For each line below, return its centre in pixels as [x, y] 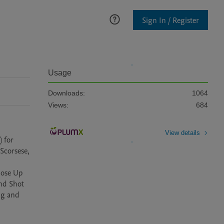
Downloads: [66, 93]
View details [182, 132]
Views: [58, 105]
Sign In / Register [170, 20]
